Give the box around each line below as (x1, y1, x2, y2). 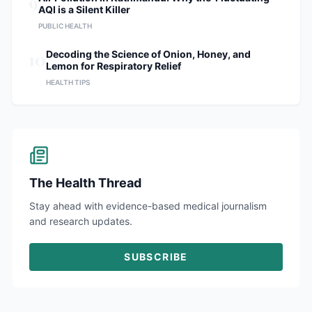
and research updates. (29, 215, 132, 227)
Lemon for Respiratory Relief (46, 60, 181, 72)
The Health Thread (29, 175, 141, 190)
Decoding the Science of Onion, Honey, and (46, 48, 251, 60)
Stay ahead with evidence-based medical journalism (29, 200, 267, 212)
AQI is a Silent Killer (38, 3, 130, 15)
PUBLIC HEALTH (38, 22, 92, 30)
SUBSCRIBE (124, 251, 188, 263)
